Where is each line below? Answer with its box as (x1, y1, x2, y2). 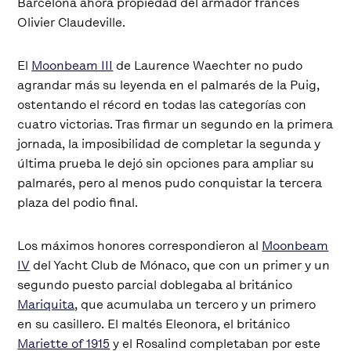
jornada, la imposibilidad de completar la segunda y (17, 135, 321, 152)
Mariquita (17, 295, 75, 313)
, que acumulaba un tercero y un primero (74, 295, 317, 313)
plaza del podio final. (17, 194, 139, 211)
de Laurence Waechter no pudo (113, 56, 303, 74)
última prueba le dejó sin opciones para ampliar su (17, 154, 315, 172)
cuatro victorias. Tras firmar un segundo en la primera (17, 115, 334, 132)
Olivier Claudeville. (17, 13, 126, 31)
